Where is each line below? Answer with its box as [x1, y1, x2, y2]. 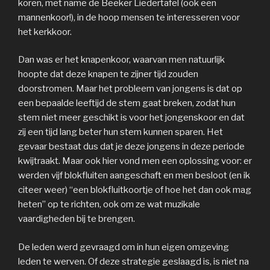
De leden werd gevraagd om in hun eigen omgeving [18, 241, 229, 253]
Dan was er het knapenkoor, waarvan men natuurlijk [18, 54, 225, 66]
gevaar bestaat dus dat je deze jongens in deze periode [18, 141, 245, 152]
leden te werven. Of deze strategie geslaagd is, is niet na [18, 256, 249, 267]
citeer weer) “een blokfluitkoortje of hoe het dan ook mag [18, 184, 251, 196]
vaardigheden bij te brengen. [18, 213, 135, 225]
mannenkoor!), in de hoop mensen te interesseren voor [18, 11, 240, 23]
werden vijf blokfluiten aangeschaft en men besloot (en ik [18, 170, 250, 181]
